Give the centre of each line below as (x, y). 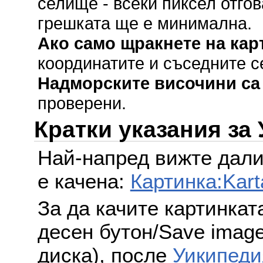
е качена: (84, 181)
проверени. (82, 103)
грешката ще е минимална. (144, 23)
